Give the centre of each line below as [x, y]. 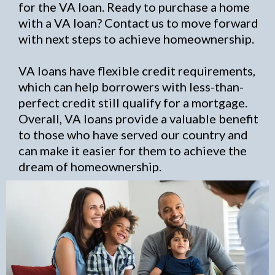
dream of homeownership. [90, 166]
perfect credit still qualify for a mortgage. [133, 103]
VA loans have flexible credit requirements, [137, 71]
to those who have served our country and [133, 134]
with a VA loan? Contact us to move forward [138, 23]
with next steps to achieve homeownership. [136, 39]
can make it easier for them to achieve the [133, 150]
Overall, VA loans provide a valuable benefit [138, 118]
